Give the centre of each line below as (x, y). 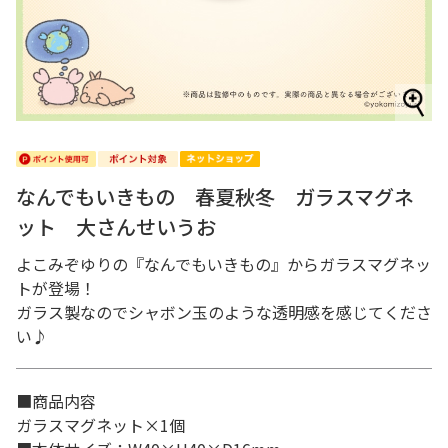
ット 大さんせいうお (116, 226)
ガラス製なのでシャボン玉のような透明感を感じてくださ (224, 312)
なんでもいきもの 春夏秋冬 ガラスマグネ (215, 196)
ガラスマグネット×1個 (100, 425)
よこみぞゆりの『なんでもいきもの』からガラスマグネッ (223, 264)
